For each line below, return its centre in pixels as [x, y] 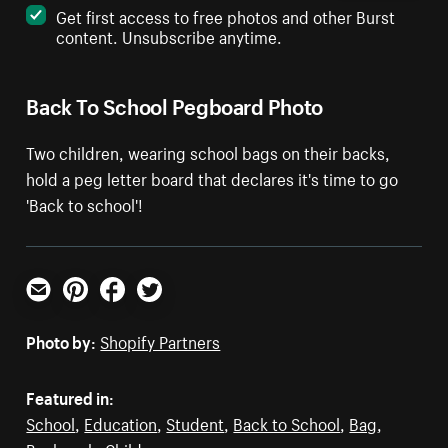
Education [121, 422]
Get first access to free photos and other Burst [226, 15]
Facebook [135, 309]
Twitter [162, 309]
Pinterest [95, 309]
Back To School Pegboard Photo [174, 104]
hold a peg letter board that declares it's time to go [212, 177]
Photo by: [61, 340]
